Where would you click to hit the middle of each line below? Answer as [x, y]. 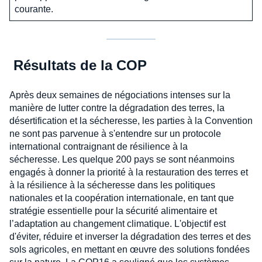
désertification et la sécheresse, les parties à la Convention [131, 121]
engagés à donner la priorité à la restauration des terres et [129, 173]
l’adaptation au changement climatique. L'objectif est [118, 224]
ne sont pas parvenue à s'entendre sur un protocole [115, 134]
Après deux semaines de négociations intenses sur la [120, 95]
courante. [34, 9]
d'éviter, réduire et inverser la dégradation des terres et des [130, 237]
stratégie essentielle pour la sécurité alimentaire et [113, 211]
